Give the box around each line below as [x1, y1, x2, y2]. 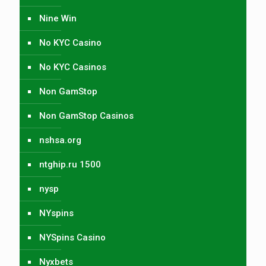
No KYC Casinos [39, 61, 106, 72]
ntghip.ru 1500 [39, 159, 101, 170]
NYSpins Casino [39, 232, 106, 243]
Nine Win [39, 12, 77, 24]
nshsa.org [39, 134, 81, 145]
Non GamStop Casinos [39, 110, 134, 121]
